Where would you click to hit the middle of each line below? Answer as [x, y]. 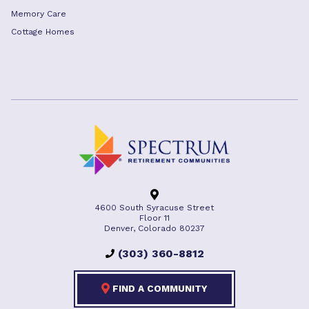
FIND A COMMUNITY [159, 288]
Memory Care [39, 14]
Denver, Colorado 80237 [154, 228]
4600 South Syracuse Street [154, 208]
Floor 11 [154, 218]
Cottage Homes [43, 32]
